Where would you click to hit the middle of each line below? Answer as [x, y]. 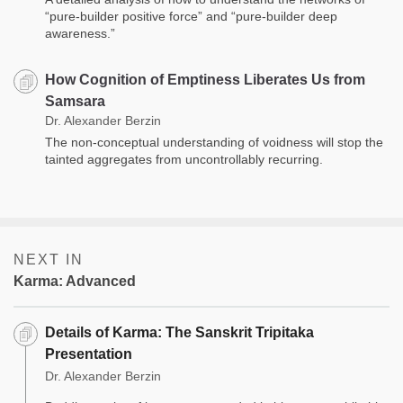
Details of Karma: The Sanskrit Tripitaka [179, 333]
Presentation [89, 354]
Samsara [75, 102]
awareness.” [80, 34]
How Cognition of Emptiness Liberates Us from [205, 80]
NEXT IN [49, 260]
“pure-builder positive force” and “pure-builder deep [191, 17]
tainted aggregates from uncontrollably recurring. [186, 160]
